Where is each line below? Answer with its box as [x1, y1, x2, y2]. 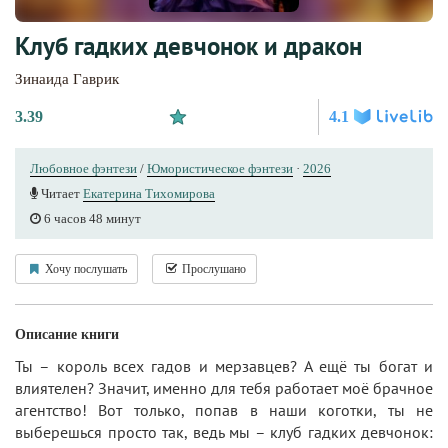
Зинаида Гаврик [15, 71, 119, 87]
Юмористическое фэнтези [147, 161, 293, 176]
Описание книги [15, 327, 119, 342]
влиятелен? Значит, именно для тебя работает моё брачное [15, 378, 433, 398]
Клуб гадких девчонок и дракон [15, 30, 362, 62]
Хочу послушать [42, 262, 127, 276]
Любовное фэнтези [30, 161, 137, 176]
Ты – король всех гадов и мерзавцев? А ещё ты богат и [15, 356, 433, 376]
